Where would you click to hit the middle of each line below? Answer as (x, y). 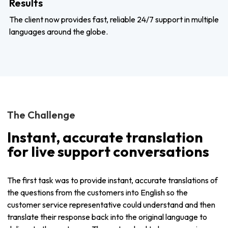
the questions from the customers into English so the (97, 192)
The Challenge (41, 115)
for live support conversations (108, 151)
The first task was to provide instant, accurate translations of (112, 180)
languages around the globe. (58, 32)
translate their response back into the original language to (107, 217)
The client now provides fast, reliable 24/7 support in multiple (114, 19)
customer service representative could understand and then (111, 205)
